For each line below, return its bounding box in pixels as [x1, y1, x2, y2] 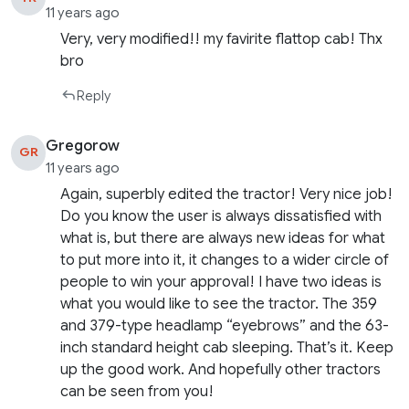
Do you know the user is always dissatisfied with [60, 206, 383, 225]
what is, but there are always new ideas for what [60, 228, 386, 247]
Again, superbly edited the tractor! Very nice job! [60, 184, 393, 204]
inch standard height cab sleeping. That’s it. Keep [60, 338, 394, 357]
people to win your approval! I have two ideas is [60, 272, 383, 291]
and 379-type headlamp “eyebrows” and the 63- [60, 316, 390, 335]
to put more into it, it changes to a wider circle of [60, 250, 390, 269]
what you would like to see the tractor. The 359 [60, 294, 378, 313]
